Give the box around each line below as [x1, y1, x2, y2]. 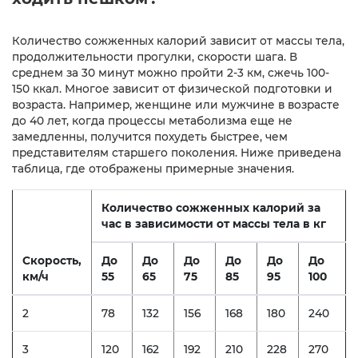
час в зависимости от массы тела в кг [101, 217, 326, 230]
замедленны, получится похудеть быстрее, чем [12, 129, 288, 143]
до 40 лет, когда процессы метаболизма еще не [12, 113, 292, 127]
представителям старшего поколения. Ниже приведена [12, 145, 341, 159]
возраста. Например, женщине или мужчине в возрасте [12, 97, 340, 111]
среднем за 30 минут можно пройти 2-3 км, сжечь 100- [12, 66, 329, 79]
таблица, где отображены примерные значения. [12, 161, 294, 175]
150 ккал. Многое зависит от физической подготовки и [12, 82, 332, 95]
